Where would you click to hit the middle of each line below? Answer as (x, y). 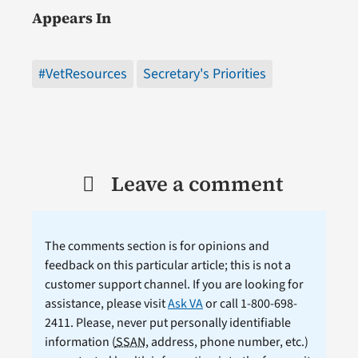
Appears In (71, 18)
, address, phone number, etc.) (227, 342)
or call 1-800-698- (250, 304)
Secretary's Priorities (204, 74)
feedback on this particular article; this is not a (167, 266)
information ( (80, 342)
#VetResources (82, 74)
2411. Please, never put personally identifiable (167, 323)
